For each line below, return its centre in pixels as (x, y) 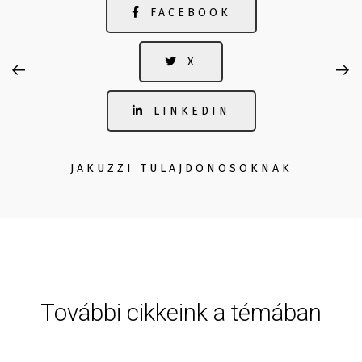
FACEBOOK (190, 12)
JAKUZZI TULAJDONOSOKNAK (181, 168)
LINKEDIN (192, 111)
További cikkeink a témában (181, 312)
